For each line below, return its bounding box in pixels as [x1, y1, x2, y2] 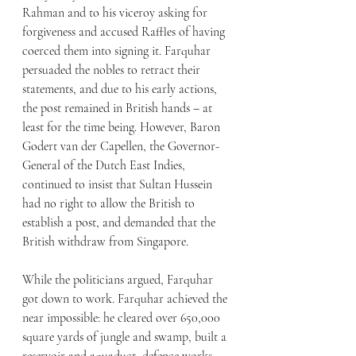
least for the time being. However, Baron [22, 119, 223, 136]
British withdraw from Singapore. [22, 234, 188, 250]
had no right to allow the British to [22, 195, 198, 212]
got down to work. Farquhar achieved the [22, 291, 230, 308]
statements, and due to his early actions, [22, 81, 220, 98]
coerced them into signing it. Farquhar [22, 43, 214, 60]
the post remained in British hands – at [22, 100, 215, 117]
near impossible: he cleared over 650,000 [22, 310, 223, 327]
